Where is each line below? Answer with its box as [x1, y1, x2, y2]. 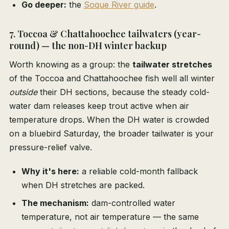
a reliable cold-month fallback [79, 166, 198, 177]
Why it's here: [21, 166, 79, 177]
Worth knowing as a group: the [9, 59, 132, 70]
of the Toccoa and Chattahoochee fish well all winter [9, 73, 215, 84]
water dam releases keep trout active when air [9, 101, 189, 111]
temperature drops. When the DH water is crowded [9, 114, 209, 125]
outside [9, 87, 37, 98]
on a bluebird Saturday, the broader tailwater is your [9, 128, 214, 139]
